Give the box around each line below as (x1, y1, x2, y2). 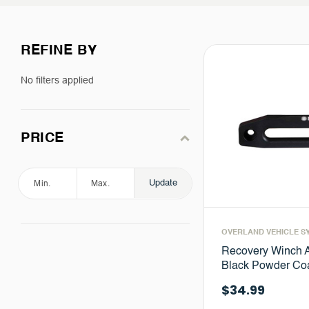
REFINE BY (21, 44, 97, 58)
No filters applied (21, 74, 94, 86)
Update (148, 179, 177, 188)
